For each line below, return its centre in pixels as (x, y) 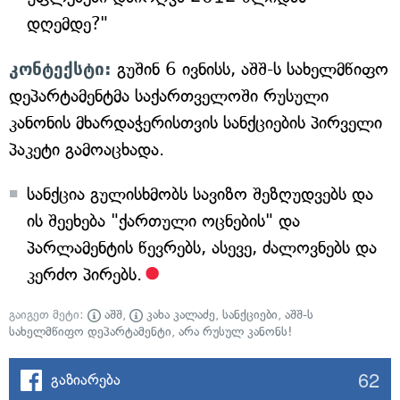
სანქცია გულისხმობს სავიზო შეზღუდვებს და (200, 194)
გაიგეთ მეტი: (48, 315)
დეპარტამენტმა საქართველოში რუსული (169, 96)
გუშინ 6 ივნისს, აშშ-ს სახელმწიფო (250, 69)
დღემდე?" (67, 24)
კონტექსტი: (60, 69)
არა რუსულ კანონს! (236, 332)
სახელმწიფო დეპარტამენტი (90, 332)
